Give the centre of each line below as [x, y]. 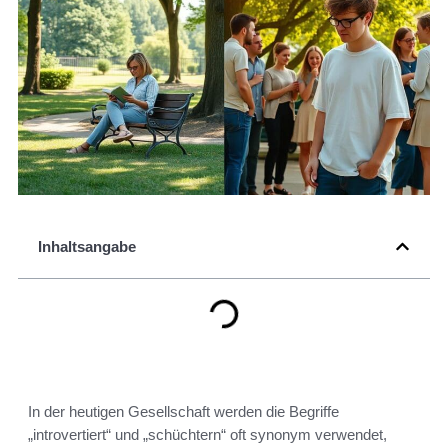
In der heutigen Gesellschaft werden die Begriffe [183, 412]
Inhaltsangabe [87, 247]
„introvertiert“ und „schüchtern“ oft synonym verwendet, [207, 435]
